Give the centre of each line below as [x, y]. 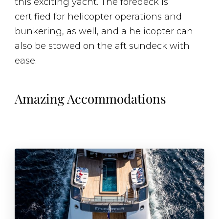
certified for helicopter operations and [98, 16]
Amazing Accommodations [90, 98]
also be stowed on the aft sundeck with [102, 46]
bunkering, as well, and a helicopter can [104, 31]
